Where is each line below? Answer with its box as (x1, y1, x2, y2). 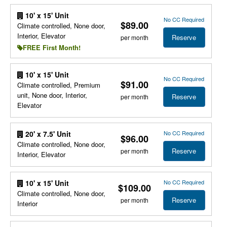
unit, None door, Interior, (17, 90, 87, 100)
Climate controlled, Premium (17, 80, 100, 90)
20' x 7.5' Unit (23, 129, 71, 139)
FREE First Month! (22, 43, 81, 52)
